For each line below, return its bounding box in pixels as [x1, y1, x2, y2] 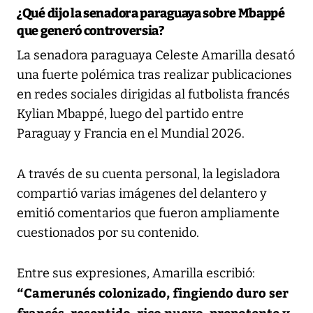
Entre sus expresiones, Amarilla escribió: [17, 265, 255, 281]
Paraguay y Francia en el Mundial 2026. [17, 125, 245, 141]
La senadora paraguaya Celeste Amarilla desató [17, 47, 295, 63]
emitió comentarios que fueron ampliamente [17, 205, 279, 221]
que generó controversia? [17, 22, 164, 38]
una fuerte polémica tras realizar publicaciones [17, 66, 292, 82]
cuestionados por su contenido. [17, 224, 199, 240]
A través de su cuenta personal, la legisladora [17, 166, 280, 182]
